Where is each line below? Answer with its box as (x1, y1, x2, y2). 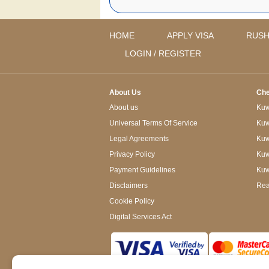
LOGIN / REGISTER (125, 48, 201, 58)
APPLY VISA (167, 30, 214, 40)
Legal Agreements (109, 134, 169, 143)
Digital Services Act (109, 212, 172, 221)
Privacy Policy (109, 150, 155, 159)
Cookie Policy (109, 196, 154, 205)
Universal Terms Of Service (109, 118, 198, 127)
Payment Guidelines (109, 165, 175, 174)
